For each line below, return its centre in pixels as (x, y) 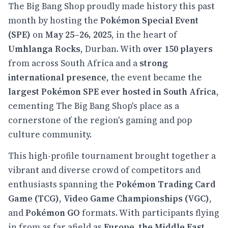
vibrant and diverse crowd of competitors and (104, 170)
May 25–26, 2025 (78, 34)
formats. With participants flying (150, 212)
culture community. (50, 134)
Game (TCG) (34, 198)
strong (154, 63)
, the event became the (154, 77)
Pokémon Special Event (149, 20)
